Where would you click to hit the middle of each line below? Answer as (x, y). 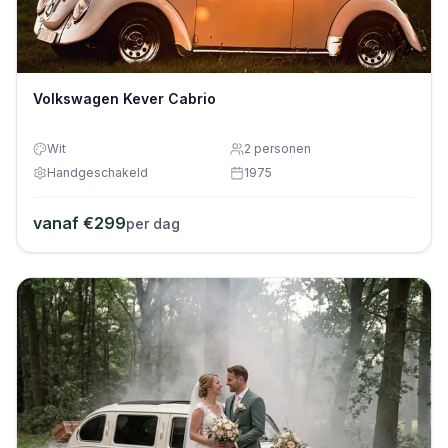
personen (281, 148)
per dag (153, 223)
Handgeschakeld (97, 172)
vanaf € (63, 222)
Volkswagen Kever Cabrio (124, 98)
